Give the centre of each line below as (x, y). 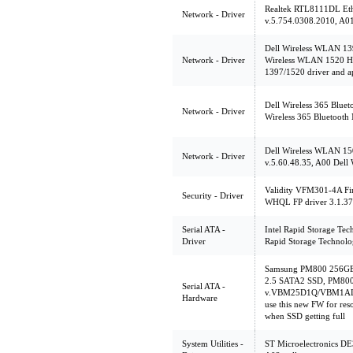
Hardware (200, 298)
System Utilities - (213, 344)
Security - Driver (213, 195)
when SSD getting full (305, 316)
